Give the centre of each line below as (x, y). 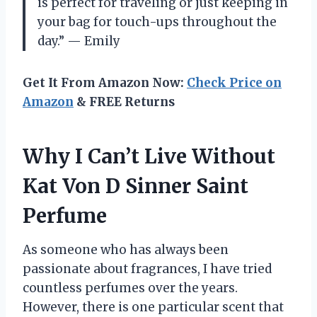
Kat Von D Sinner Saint (136, 186)
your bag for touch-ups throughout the (157, 22)
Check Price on (234, 82)
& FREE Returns (124, 102)
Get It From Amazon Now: (105, 82)
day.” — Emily (79, 41)
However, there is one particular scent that (153, 307)
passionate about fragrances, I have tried (147, 269)
